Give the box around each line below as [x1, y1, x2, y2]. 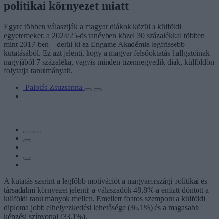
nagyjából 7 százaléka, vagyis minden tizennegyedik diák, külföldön [4, 57, 214, 66]
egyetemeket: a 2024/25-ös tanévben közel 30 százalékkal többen [4, 31, 205, 40]
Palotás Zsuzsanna [25, 83, 84, 91]
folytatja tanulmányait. [4, 66, 72, 75]
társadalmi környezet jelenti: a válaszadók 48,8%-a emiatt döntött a [4, 185, 209, 194]
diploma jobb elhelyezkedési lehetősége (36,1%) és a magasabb [4, 203, 199, 212]
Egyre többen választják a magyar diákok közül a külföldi [4, 22, 181, 31]
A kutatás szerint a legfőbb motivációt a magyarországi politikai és [4, 176, 207, 185]
